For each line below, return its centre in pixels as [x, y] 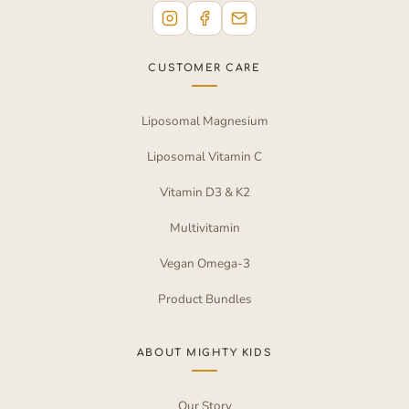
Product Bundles [204, 299]
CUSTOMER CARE [204, 68]
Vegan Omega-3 [204, 263]
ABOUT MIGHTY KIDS [204, 352]
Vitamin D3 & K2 [204, 192]
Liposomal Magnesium [204, 121]
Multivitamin [204, 227]
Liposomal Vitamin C [204, 156]
